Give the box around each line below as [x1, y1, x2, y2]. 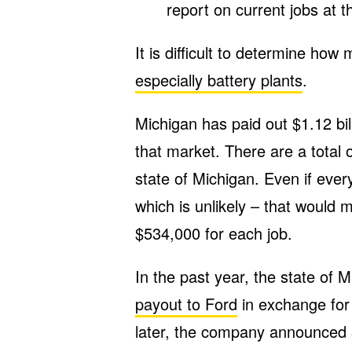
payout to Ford [135, 292, 237, 315]
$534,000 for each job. [135, 222, 292, 244]
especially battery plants [135, 68, 302, 91]
